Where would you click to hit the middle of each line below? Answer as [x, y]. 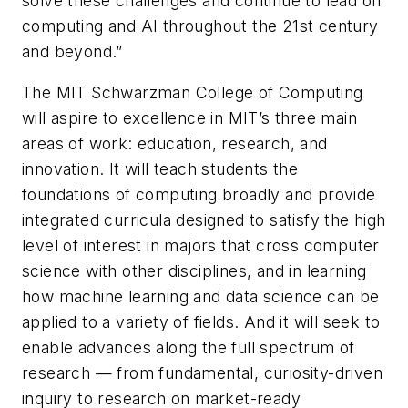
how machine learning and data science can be [201, 297]
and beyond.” [72, 51]
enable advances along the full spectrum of [189, 348]
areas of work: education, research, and [175, 144]
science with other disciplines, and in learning [194, 271]
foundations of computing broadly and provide [199, 195]
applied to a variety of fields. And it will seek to [201, 322]
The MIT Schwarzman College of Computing [193, 93]
